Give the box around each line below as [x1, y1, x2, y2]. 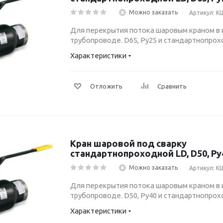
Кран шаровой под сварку [70, 138, 187, 148]
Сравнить [157, 83, 187, 90]
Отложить [90, 83, 122, 90]
